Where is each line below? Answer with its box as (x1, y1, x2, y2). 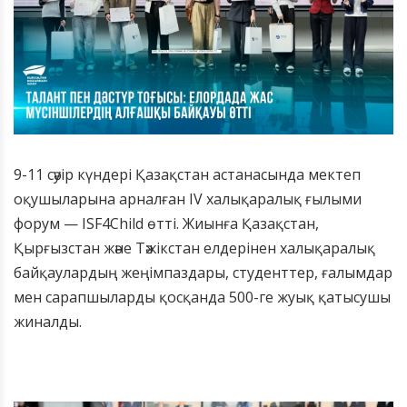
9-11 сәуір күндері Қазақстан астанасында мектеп (14, 164, 361, 185)
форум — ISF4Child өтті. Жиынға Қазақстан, (14, 213, 319, 234)
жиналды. (14, 312, 82, 333)
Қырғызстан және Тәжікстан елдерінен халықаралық (14, 238, 375, 259)
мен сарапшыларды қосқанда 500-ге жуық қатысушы (14, 287, 391, 308)
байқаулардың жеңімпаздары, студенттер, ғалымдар (14, 263, 392, 283)
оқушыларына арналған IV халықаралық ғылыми (14, 189, 362, 210)
